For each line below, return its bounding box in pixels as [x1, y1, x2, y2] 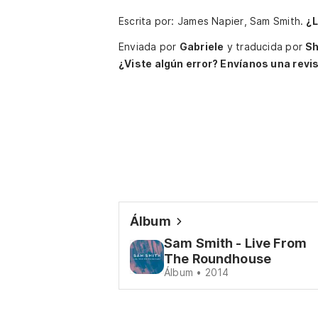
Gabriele [179, 40, 224, 53]
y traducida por [224, 40, 306, 53]
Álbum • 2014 [164, 266, 229, 278]
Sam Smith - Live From [164, 236, 307, 251]
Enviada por [119, 40, 180, 53]
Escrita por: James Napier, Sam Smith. [119, 15, 307, 27]
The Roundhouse [164, 251, 271, 266]
